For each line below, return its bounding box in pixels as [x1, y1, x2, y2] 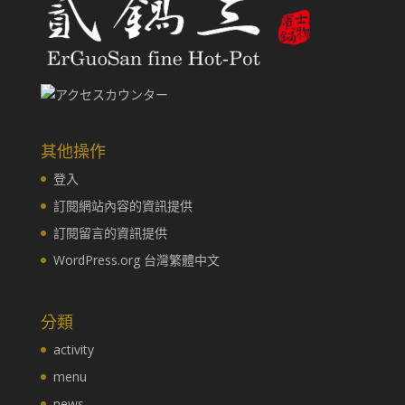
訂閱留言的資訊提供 [52, 223, 167, 241]
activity [52, 340, 94, 358]
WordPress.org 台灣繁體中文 [52, 250, 220, 268]
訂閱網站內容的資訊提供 [52, 196, 193, 214]
